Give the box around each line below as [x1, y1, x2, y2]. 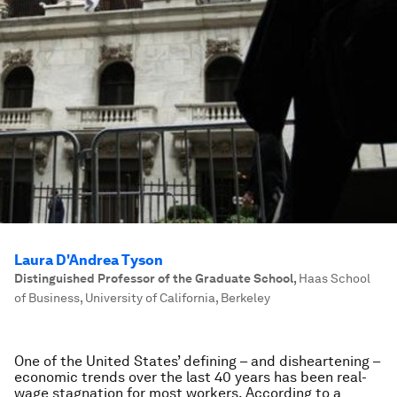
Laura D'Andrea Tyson [14, 252, 163, 269]
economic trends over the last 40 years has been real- [14, 369, 367, 385]
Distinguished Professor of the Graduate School [14, 271, 293, 285]
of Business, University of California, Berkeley [14, 291, 270, 305]
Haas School [299, 271, 370, 285]
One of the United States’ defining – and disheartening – [14, 353, 380, 370]
